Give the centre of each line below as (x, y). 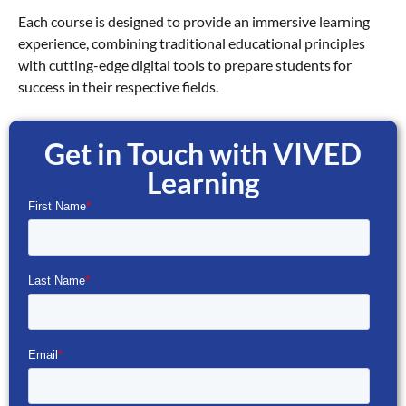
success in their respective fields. (118, 87)
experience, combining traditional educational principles (192, 43)
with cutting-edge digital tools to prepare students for (185, 65)
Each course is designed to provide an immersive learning (194, 22)
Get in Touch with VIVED (203, 154)
